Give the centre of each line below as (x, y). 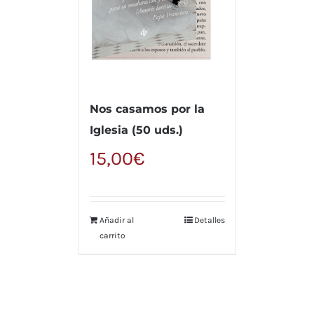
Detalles (209, 220)
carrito (112, 235)
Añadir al (116, 220)
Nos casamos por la (147, 109)
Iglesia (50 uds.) (136, 130)
